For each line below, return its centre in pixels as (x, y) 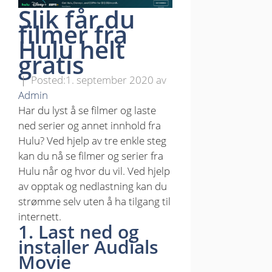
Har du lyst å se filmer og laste (87, 110)
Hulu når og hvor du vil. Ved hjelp (94, 171)
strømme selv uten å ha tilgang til (94, 202)
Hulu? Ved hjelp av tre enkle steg (92, 141)
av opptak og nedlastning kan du (93, 186)
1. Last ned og (79, 232)
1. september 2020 (110, 80)
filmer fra (73, 35)
